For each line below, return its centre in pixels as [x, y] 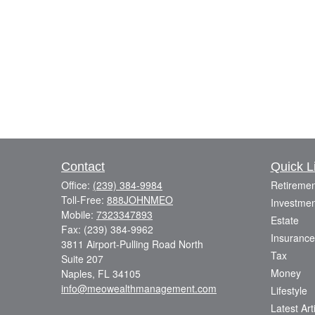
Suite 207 [82, 259]
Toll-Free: [84, 200]
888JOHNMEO [140, 200]
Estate [284, 220]
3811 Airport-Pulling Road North [132, 244]
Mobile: [79, 215]
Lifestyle [289, 291]
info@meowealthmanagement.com [139, 289]
